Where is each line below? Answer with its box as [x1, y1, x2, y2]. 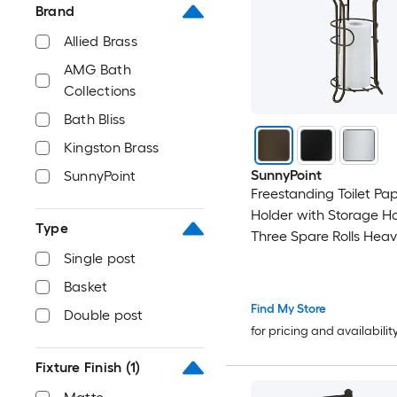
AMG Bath [64, 61, 131, 78]
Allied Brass [64, 33, 137, 50]
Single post [64, 250, 136, 267]
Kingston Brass [64, 139, 160, 156]
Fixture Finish [35, 359, 122, 376]
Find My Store [250, 300, 326, 316]
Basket [64, 278, 108, 295]
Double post [64, 307, 144, 323]
